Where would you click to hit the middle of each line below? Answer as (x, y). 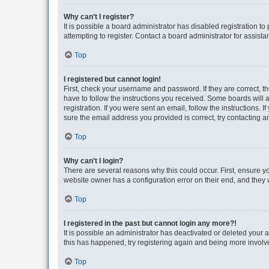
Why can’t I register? (99, 17)
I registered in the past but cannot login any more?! (150, 223)
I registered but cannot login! (112, 79)
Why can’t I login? (93, 161)
